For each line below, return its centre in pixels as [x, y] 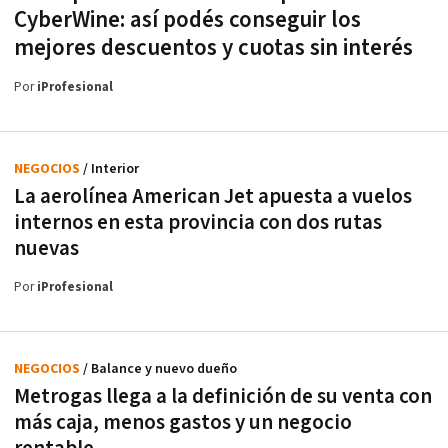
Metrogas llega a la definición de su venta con [223, 396]
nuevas [46, 248]
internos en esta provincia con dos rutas [198, 222]
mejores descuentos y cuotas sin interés [213, 47]
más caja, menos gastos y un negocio [183, 422]
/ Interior [111, 168]
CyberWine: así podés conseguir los [187, 19]
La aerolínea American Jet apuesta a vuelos [213, 196]
